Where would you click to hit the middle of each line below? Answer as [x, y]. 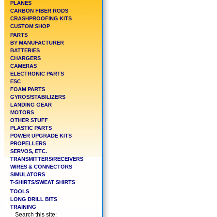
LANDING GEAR [31, 105]
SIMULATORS [28, 175]
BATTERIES [25, 51]
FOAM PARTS [28, 89]
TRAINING [23, 207]
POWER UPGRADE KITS [41, 136]
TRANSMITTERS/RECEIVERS [47, 159]
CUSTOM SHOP [30, 26]
